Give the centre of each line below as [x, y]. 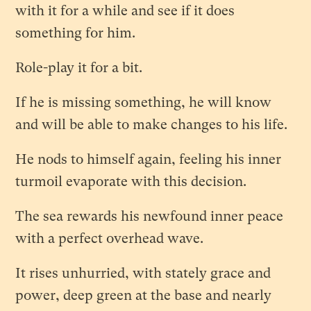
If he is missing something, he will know [144, 102]
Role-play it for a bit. [79, 68]
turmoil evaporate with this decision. [131, 182]
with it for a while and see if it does [125, 11]
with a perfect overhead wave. [110, 238]
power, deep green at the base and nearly [144, 295]
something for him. [77, 33]
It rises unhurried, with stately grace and [143, 273]
